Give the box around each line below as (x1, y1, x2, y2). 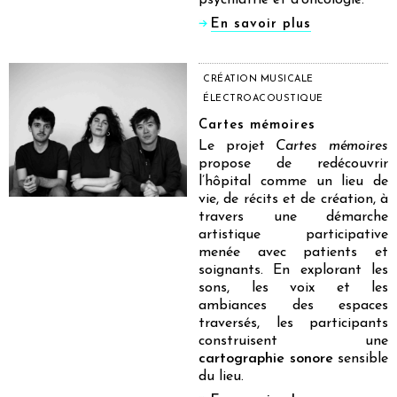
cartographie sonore (198, 351, 333, 366)
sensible (332, 351, 388, 366)
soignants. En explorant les (198, 262, 388, 277)
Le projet (198, 138, 276, 153)
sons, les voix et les (198, 280, 388, 295)
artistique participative (198, 227, 388, 242)
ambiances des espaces (198, 298, 388, 313)
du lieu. (198, 369, 248, 384)
